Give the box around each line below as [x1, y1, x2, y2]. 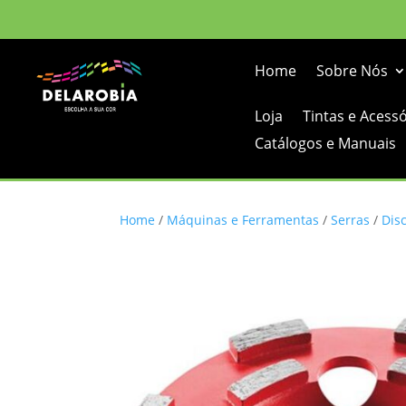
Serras [331, 211, 370, 228]
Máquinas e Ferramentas [167, 211, 319, 228]
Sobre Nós [315, 61, 388, 81]
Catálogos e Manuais [254, 133, 396, 153]
